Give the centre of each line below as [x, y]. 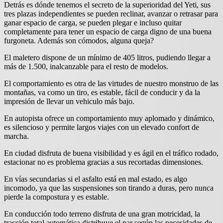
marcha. [16, 136]
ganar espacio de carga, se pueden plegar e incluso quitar [93, 22]
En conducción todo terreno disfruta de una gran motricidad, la [102, 214]
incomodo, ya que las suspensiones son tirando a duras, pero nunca [109, 188]
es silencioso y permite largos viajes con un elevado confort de [102, 127]
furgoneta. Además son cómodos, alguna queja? [79, 40]
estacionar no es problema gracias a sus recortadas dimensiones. [104, 162]
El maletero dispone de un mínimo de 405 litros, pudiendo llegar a [107, 57]
